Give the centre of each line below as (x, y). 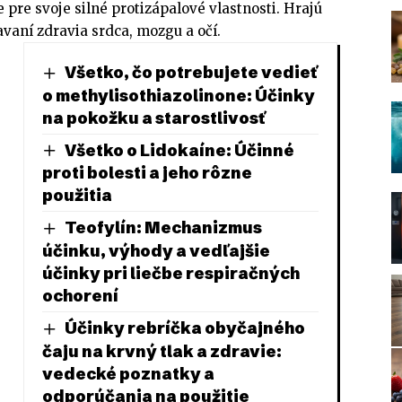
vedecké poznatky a (128, 373)
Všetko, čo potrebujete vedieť (191, 72)
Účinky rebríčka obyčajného (184, 328)
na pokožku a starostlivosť (153, 118)
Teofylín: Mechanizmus (163, 228)
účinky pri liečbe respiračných (170, 273)
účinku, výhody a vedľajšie (156, 251)
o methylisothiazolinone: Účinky (178, 95)
